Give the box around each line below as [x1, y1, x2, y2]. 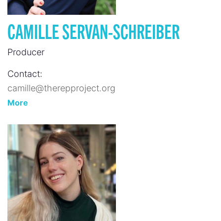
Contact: [7, 68, 42, 79]
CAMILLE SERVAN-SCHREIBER [7, 18, 180, 43]
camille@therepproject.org [7, 82, 115, 93]
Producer [7, 46, 44, 57]
